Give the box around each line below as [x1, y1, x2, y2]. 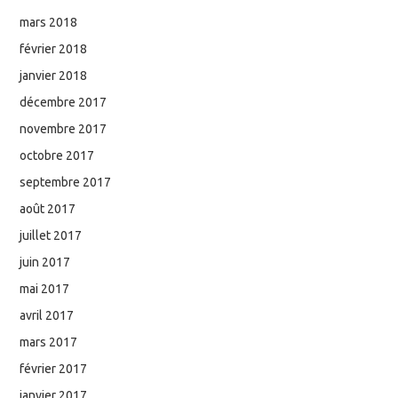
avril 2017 [20, 307, 75, 322]
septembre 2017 [20, 174, 112, 189]
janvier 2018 [20, 68, 88, 83]
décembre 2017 [20, 94, 107, 109]
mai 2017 [20, 281, 70, 296]
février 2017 [20, 361, 88, 376]
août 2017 [20, 201, 76, 216]
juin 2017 [20, 254, 71, 269]
